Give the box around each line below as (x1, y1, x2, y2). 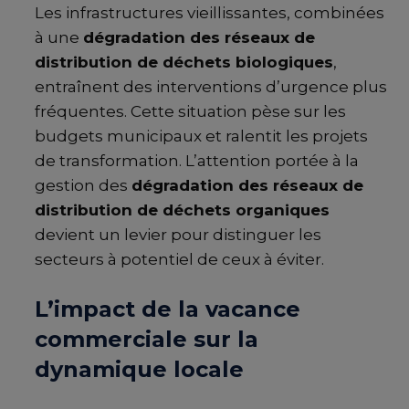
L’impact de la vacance (35, 296, 300, 323)
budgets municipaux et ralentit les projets (35, 127, 368, 146)
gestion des (35, 176, 131, 195)
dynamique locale (35, 356, 244, 383)
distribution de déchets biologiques (35, 53, 333, 72)
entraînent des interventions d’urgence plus (35, 78, 387, 97)
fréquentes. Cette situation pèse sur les (35, 102, 346, 121)
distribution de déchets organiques (35, 201, 330, 220)
